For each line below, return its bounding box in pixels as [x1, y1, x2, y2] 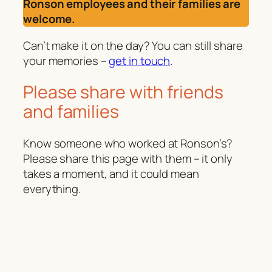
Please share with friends [23, 80, 223, 104]
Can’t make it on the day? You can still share [23, 37, 243, 53]
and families [23, 100, 119, 124]
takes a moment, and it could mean [23, 165, 199, 182]
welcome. [23, 11, 76, 27]
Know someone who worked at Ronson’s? [23, 135, 233, 151]
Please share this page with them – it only [23, 150, 233, 166]
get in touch [109, 52, 171, 69]
